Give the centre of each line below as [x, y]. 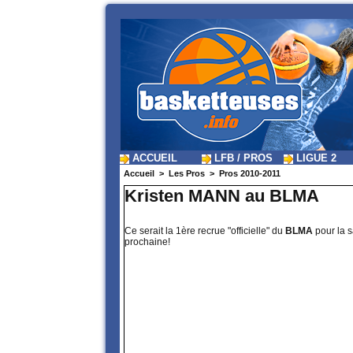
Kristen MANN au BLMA [222, 196]
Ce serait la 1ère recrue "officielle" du [205, 231]
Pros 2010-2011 [250, 174]
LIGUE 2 [315, 158]
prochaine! [147, 242]
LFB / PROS [242, 158]
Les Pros [187, 174]
